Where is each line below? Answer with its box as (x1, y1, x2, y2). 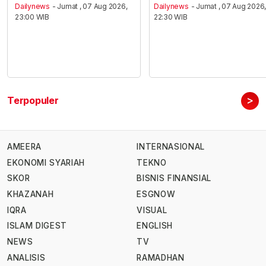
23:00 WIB (15, 12, 50, 22)
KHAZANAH (7, 189, 54, 199)
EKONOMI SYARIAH (7, 157, 85, 167)
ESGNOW (137, 189, 176, 199)
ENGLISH (137, 221, 173, 231)
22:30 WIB (153, 12, 188, 22)
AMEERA (7, 142, 42, 152)
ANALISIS (7, 252, 46, 262)
